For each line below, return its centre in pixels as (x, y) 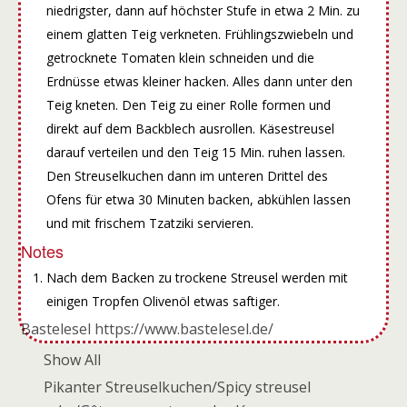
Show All (73, 359)
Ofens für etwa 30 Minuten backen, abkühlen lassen (198, 200)
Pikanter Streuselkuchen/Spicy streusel (178, 387)
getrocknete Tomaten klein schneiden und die (180, 58)
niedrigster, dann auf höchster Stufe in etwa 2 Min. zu (203, 11)
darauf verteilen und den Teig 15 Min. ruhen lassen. (195, 153)
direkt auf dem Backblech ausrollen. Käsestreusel (190, 129)
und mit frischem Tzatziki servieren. (149, 223)
